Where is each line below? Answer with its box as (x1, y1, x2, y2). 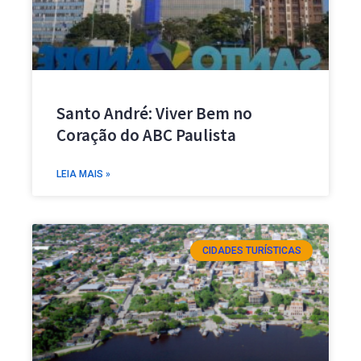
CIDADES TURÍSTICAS (201, 245, 301, 257)
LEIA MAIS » (56, 168, 110, 180)
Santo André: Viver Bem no (56, 102, 252, 125)
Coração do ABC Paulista (56, 124, 236, 147)
